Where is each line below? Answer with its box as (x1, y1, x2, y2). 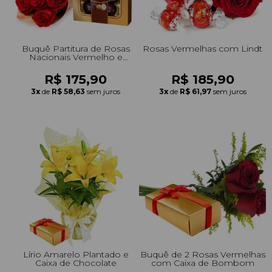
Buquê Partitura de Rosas (21, 42, 130, 54)
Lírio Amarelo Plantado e (22, 248, 129, 260)
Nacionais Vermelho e (29, 51, 123, 63)
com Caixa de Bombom (151, 257, 254, 268)
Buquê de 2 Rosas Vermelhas (140, 248, 265, 260)
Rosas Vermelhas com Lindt (143, 42, 262, 54)
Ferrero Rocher (42, 59, 109, 71)
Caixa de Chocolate (35, 257, 117, 268)
